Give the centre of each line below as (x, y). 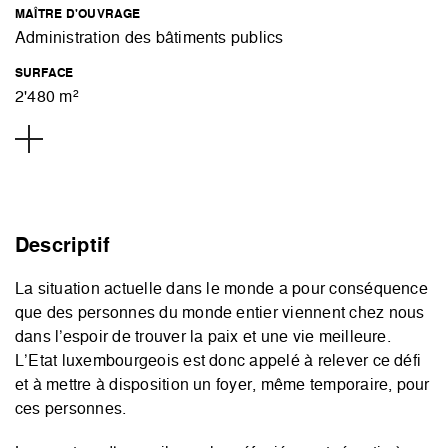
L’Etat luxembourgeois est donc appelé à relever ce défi (218, 361)
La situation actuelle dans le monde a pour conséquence (221, 289)
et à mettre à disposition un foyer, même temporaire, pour (222, 385)
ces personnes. (71, 409)
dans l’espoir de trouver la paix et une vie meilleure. (203, 337)
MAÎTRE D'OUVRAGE (77, 14)
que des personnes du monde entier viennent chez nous (220, 313)
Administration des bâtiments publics (149, 38)
